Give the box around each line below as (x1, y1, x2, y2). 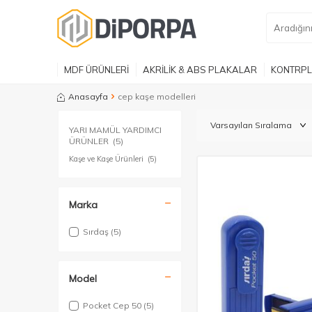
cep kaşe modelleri (118, 91, 196, 102)
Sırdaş (83, 226, 111, 237)
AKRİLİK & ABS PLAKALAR (143, 63, 257, 75)
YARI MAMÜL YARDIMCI (69, 125, 162, 135)
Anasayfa (68, 91, 108, 102)
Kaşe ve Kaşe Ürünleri (69, 154, 146, 164)
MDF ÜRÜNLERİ (64, 63, 129, 75)
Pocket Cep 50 (83, 300, 143, 311)
